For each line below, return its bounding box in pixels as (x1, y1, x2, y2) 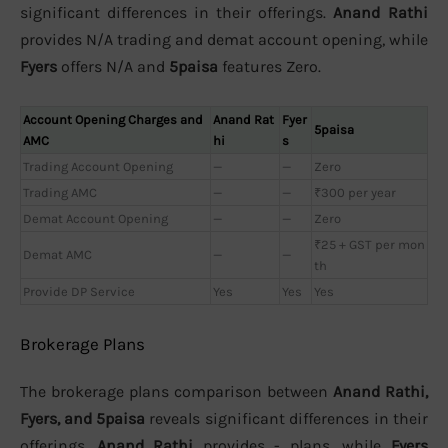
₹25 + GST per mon (314, 236, 425, 252)
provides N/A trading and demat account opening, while (20, 30, 428, 50)
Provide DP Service (23, 283, 135, 299)
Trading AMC (23, 184, 97, 200)
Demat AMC (23, 246, 92, 262)
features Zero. (218, 57, 321, 77)
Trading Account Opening (23, 158, 173, 174)
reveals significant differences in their (145, 409, 428, 429)
